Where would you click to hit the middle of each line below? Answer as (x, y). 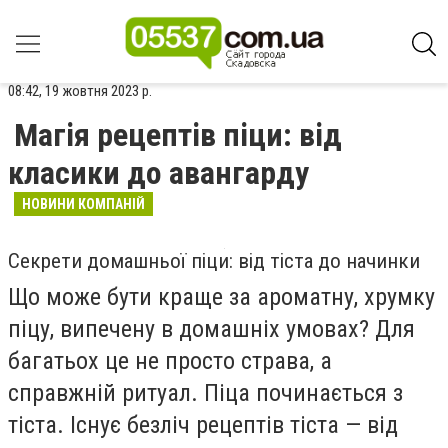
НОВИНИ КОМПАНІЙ (83, 204)
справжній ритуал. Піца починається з (205, 393)
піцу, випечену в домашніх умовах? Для (211, 329)
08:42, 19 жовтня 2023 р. (80, 91)
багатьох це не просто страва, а (170, 361)
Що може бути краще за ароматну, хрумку (221, 297)
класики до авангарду (158, 173)
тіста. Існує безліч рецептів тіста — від (203, 425)
